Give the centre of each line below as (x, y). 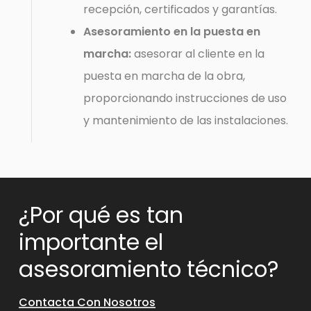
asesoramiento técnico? (148, 270)
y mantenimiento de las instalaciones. (186, 120)
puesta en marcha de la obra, (165, 76)
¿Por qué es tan (101, 216)
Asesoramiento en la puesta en (172, 31)
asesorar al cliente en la (198, 53)
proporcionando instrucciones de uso (185, 98)
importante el (91, 243)
